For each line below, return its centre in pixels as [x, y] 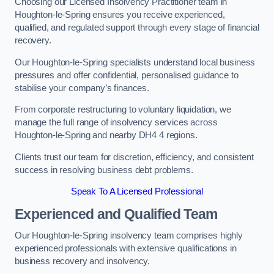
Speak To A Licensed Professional [137, 192]
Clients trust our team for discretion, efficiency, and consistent [134, 157]
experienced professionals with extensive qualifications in [126, 249]
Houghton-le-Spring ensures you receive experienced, [120, 14]
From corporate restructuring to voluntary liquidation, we [123, 110]
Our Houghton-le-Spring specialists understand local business [135, 62]
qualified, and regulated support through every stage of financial [137, 27]
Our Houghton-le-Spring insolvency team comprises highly [129, 236]
